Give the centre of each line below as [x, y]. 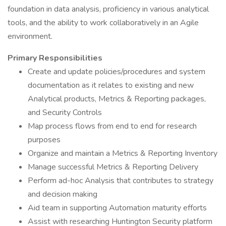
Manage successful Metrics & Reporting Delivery [113, 167]
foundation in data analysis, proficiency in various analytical [108, 9]
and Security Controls [65, 112]
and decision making [63, 194]
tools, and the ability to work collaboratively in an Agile [103, 23]
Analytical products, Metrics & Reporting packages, [117, 99]
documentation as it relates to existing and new [111, 85]
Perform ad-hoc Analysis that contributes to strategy [121, 181]
